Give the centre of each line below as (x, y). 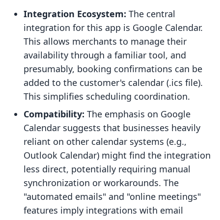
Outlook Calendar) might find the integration (117, 155)
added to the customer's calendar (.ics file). (113, 83)
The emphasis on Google (137, 114)
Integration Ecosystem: (75, 14)
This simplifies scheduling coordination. (107, 96)
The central (151, 14)
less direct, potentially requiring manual (107, 169)
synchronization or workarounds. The (101, 183)
